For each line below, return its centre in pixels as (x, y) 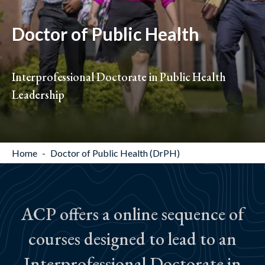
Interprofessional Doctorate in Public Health (119, 77)
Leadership (38, 95)
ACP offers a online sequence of (132, 214)
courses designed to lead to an (132, 239)
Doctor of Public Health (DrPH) (115, 153)
